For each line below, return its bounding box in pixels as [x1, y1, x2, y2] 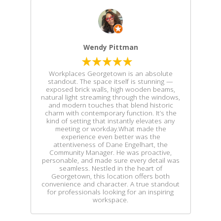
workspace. [93, 195, 128, 204]
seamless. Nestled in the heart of [59, 163, 162, 173]
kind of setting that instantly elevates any [46, 116, 175, 125]
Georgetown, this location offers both [51, 171, 170, 181]
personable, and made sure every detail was [41, 155, 180, 165]
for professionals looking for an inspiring [47, 187, 174, 196]
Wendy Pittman [83, 42, 138, 52]
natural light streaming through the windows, [41, 92, 180, 102]
